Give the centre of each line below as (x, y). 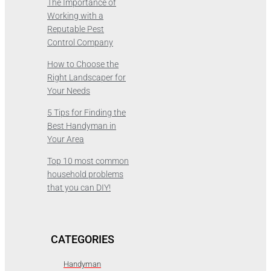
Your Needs (69, 91)
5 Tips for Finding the (87, 113)
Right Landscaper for (87, 77)
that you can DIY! (79, 188)
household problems (85, 174)
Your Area (66, 139)
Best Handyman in (82, 126)
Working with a (75, 16)
